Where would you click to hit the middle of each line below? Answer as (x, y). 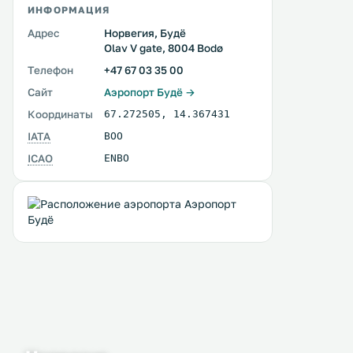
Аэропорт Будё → (150, 92)
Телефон (50, 70)
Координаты (60, 114)
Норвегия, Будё (145, 33)
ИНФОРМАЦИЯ (69, 10)
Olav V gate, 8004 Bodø (163, 48)
